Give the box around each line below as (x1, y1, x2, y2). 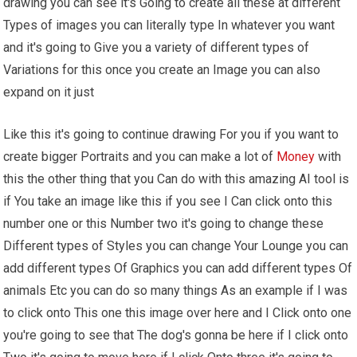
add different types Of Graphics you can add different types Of (3, 260, 353, 276)
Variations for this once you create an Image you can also (3, 61, 321, 77)
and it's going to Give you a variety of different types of (3, 39, 310, 55)
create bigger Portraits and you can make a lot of (3, 148, 277, 164)
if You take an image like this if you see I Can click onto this (3, 193, 333, 209)
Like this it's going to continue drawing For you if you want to (3, 126, 339, 142)
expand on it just (3, 84, 95, 100)
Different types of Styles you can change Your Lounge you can (3, 237, 349, 253)
